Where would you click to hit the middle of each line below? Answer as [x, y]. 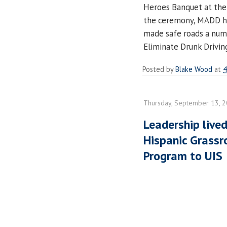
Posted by [159, 69]
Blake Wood [194, 69]
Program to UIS [183, 156]
